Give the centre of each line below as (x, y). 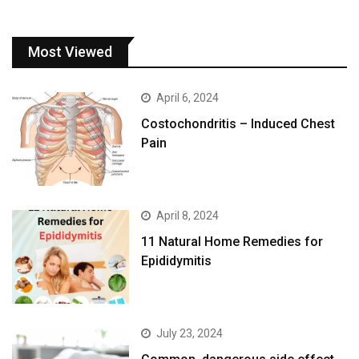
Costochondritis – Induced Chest (238, 123)
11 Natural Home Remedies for (232, 241)
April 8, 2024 (188, 215)
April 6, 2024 (188, 97)
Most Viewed (70, 51)
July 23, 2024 (190, 333)
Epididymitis (177, 260)
